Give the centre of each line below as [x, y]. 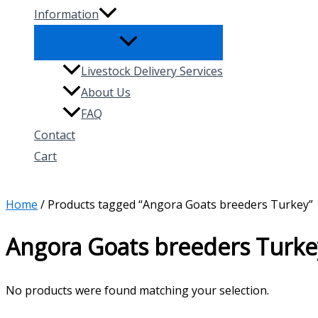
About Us [106, 92]
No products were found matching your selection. [137, 290]
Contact [55, 135]
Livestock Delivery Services [152, 71]
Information [66, 14]
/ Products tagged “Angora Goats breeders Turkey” [175, 204]
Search [26, 186]
